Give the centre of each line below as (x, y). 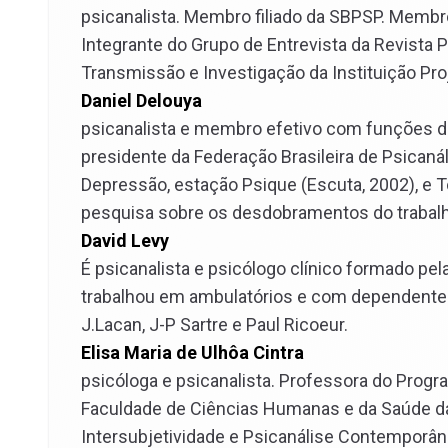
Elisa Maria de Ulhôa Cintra (192, 352)
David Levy (125, 240)
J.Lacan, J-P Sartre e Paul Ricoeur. (214, 324)
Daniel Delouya (141, 100)
